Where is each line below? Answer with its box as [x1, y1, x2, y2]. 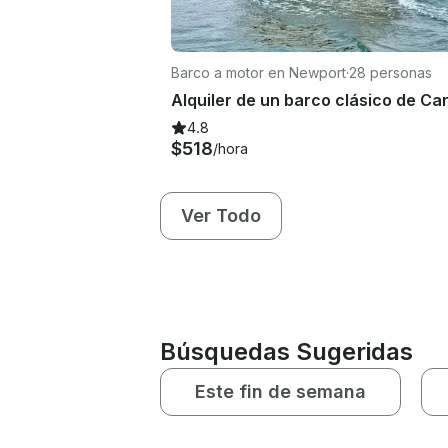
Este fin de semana [195, 380, 366, 402]
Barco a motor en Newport [171, 63, 346, 81]
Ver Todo [181, 204, 261, 226]
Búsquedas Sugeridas [160, 336, 413, 366]
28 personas [349, 63, 432, 81]
